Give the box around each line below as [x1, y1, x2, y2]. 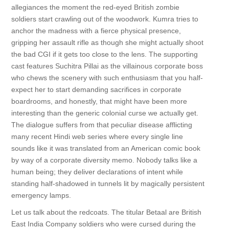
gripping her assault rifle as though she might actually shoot [11, 38, 203, 47]
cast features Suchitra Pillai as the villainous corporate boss [11, 62, 203, 70]
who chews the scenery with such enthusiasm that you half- [11, 74, 203, 82]
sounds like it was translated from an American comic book [11, 144, 200, 152]
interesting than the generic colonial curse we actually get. [11, 109, 198, 117]
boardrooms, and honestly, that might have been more [11, 97, 187, 105]
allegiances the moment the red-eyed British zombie [11, 3, 179, 11]
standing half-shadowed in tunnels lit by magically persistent [11, 179, 204, 188]
